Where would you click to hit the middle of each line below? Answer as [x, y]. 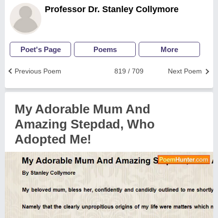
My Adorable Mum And [82, 109]
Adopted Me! [53, 139]
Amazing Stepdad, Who [85, 124]
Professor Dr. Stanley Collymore [112, 9]
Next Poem [185, 71]
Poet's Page [40, 49]
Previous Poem [38, 71]
